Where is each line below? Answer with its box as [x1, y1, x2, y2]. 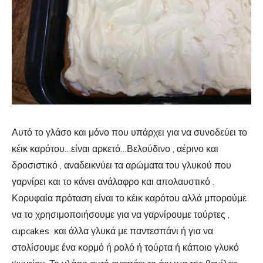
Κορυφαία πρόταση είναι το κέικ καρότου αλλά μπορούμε [12, 191, 247, 205]
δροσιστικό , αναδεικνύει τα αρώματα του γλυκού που [12, 159, 231, 172]
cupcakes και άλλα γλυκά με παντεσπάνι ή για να [12, 224, 213, 238]
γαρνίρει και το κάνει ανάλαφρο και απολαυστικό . [12, 175, 214, 188]
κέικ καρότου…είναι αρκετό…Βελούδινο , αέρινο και [12, 142, 218, 156]
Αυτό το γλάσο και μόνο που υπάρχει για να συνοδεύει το [12, 126, 247, 139]
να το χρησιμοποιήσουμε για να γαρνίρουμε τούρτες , [12, 208, 230, 221]
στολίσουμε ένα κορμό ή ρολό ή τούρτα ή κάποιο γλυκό [12, 241, 239, 254]
